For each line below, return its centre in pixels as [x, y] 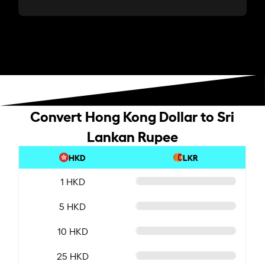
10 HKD [72, 230]
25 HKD [72, 255]
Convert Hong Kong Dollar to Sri [132, 115]
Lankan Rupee [132, 135]
